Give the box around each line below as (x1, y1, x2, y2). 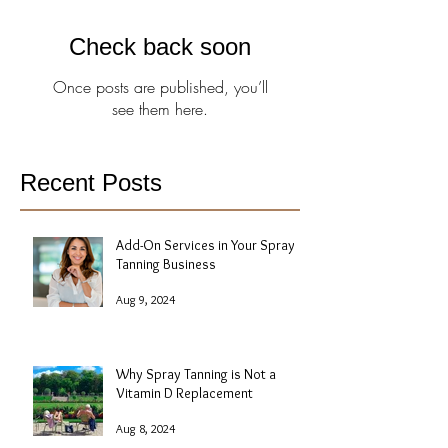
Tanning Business (116, 255, 216, 274)
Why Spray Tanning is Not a (116, 365, 276, 384)
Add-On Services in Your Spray (116, 236, 295, 255)
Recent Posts (20, 169, 162, 197)
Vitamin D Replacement (116, 384, 253, 403)
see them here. (112, 98, 208, 121)
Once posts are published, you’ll (52, 76, 268, 99)
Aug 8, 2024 (116, 420, 175, 436)
